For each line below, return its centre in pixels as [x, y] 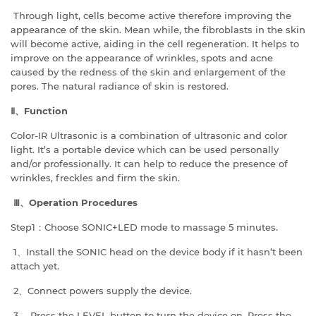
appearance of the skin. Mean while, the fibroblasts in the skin [158, 30]
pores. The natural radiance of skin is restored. [120, 86]
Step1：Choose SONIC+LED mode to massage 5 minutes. [144, 227]
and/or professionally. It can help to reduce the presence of [149, 164]
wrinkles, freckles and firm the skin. [95, 178]
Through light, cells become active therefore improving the [151, 16]
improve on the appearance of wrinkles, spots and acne [142, 58]
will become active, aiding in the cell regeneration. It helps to [155, 44]
